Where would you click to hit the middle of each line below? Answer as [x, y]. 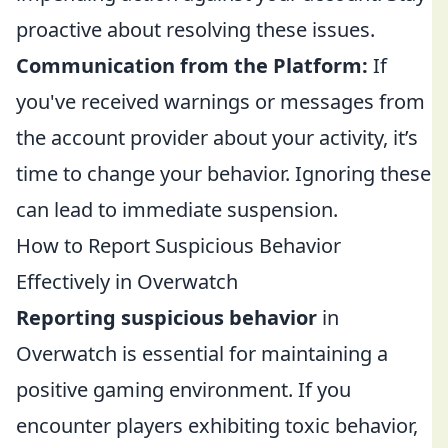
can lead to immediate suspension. [177, 209]
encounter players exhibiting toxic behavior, [217, 425]
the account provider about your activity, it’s [217, 137]
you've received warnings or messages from [220, 101]
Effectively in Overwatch [127, 281]
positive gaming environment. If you [183, 389]
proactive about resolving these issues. [195, 29]
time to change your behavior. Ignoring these [223, 173]
